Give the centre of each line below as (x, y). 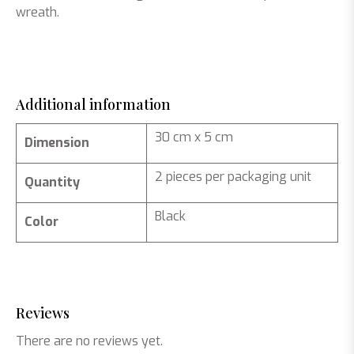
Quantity (52, 182)
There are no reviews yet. (89, 341)
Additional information (93, 104)
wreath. (38, 12)
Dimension (57, 143)
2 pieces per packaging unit (233, 177)
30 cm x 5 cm (194, 137)
